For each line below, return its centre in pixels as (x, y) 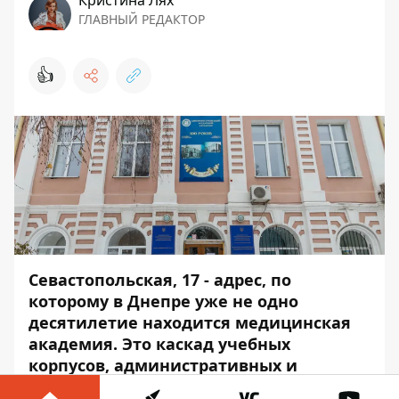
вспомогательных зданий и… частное (189, 387)
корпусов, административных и (163, 365)
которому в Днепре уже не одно (163, 301)
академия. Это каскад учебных (159, 344)
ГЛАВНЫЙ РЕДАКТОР (142, 19)
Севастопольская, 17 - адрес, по (160, 280)
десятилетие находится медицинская (190, 322)
